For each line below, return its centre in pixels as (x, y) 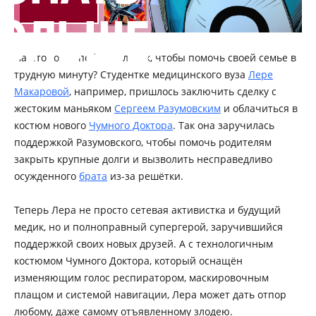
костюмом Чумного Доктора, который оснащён (128, 261)
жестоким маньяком (64, 109)
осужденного (47, 176)
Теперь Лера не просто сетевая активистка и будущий (147, 210)
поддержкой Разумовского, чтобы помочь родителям (143, 142)
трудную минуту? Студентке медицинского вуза (131, 75)
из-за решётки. (145, 176)
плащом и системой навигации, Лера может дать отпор (150, 295)
